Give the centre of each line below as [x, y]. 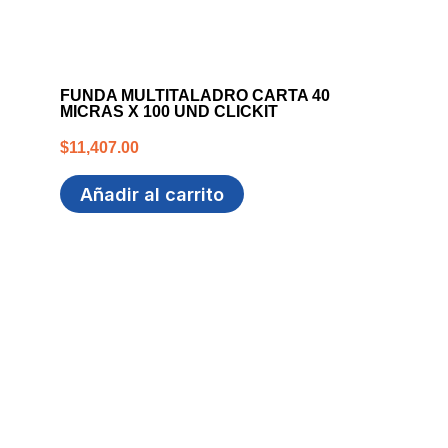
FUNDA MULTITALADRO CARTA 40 [195, 95]
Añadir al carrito [152, 194]
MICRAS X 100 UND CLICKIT [169, 111]
